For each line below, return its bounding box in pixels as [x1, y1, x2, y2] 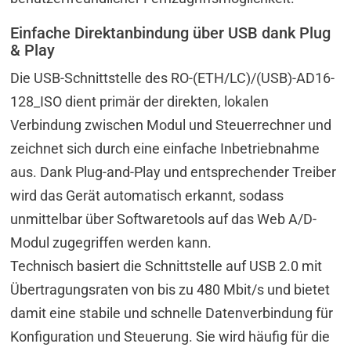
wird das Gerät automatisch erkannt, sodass [10, 186, 284, 204]
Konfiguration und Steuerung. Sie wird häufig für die [10, 327, 331, 345]
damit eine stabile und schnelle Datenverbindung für [10, 304, 334, 321]
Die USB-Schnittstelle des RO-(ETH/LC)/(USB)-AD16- [10, 69, 335, 86]
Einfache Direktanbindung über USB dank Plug [10, 23, 331, 42]
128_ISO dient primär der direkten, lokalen [10, 92, 270, 110]
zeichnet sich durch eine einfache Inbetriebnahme [10, 139, 320, 157]
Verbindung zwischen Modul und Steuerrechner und [10, 116, 332, 133]
